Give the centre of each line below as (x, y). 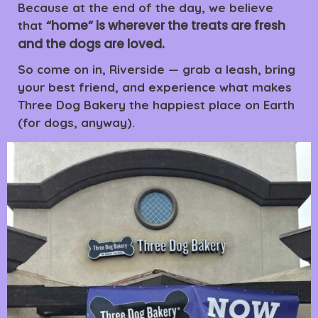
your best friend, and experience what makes (155, 87)
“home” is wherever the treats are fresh (166, 26)
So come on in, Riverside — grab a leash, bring (157, 70)
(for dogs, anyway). (76, 123)
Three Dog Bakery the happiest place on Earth (156, 105)
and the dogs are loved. (91, 44)
